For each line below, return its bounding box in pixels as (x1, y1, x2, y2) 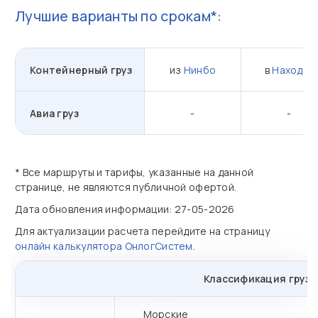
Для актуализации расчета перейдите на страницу (15, 224, 270, 238)
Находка (272, 62, 314, 77)
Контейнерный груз (30, 62, 133, 77)
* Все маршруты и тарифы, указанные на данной (15, 165, 254, 179)
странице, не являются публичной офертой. (15, 180, 237, 194)
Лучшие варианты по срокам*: (15, 6, 222, 26)
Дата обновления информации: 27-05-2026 (15, 202, 235, 216)
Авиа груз (30, 106, 79, 120)
